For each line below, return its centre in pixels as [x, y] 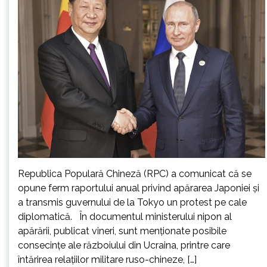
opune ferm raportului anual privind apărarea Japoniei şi [139, 188]
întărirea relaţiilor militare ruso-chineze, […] [107, 260]
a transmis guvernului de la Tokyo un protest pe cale [132, 202]
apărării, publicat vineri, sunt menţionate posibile [122, 231]
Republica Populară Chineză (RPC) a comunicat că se [135, 174]
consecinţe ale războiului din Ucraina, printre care [124, 245]
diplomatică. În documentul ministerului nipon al [125, 217]
